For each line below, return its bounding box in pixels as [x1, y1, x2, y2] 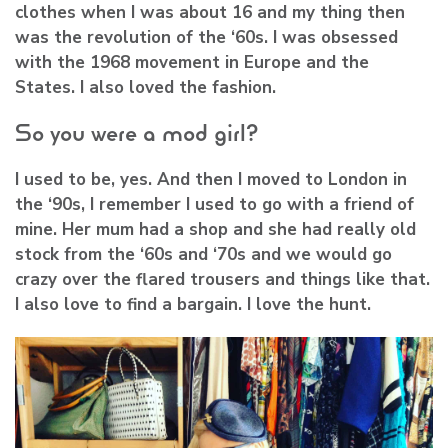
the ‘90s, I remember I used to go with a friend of [15, 193, 414, 217]
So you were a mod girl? [15, 118, 258, 149]
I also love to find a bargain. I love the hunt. [15, 293, 371, 317]
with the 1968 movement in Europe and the [15, 51, 369, 75]
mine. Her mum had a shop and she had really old [15, 218, 416, 242]
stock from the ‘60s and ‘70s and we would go [15, 243, 392, 267]
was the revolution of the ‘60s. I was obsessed [15, 26, 398, 50]
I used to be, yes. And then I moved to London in [15, 168, 407, 192]
